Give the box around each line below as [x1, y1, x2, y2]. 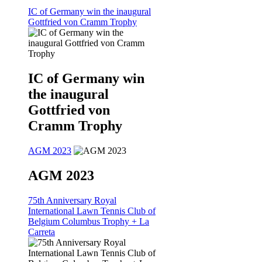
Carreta [28, 227, 55, 237]
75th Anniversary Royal [28, 195, 116, 206]
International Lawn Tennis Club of [28, 206, 156, 216]
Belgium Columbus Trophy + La [28, 216, 149, 227]
